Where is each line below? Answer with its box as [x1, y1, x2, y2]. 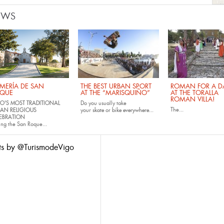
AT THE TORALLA [170, 88, 218, 97]
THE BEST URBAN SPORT [80, 82, 151, 90]
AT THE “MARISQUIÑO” [80, 88, 150, 97]
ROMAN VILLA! [170, 95, 214, 103]
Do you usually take [80, 99, 126, 106]
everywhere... [123, 106, 153, 113]
